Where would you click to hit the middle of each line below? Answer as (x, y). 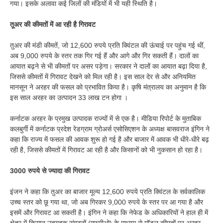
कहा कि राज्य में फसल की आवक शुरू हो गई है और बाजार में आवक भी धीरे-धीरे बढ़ (110, 139)
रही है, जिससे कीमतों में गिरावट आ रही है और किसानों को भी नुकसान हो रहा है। (106, 150)
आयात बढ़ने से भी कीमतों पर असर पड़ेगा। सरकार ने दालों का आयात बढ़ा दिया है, (109, 66)
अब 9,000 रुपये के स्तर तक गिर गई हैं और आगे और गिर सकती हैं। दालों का (104, 56)
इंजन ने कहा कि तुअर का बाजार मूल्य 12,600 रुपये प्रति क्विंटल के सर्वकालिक (108, 191)
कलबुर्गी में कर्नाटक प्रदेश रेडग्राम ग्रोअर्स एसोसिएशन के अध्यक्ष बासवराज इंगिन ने (110, 129)
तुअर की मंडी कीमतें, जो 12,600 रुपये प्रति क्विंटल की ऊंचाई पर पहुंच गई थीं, (108, 45)
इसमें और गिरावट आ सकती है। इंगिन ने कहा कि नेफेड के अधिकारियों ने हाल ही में (109, 212)
